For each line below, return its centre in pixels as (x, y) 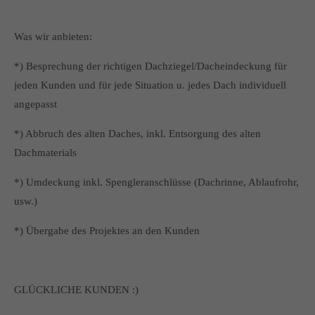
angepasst (36, 104)
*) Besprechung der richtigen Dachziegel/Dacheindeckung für (150, 66)
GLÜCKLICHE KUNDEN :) (76, 290)
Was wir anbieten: (53, 37)
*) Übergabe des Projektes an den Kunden (107, 231)
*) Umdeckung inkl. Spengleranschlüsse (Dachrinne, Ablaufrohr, (156, 182)
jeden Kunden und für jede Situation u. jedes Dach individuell (150, 85)
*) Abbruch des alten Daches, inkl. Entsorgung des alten (137, 134)
